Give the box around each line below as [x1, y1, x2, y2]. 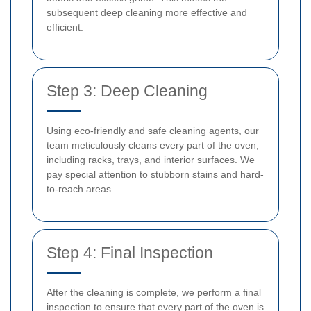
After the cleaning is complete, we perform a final [47, 287, 261, 299]
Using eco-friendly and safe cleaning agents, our [47, 125, 259, 137]
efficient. [47, 22, 83, 33]
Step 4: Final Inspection [47, 244, 213, 262]
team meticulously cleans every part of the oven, [47, 140, 259, 151]
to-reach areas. [47, 183, 114, 195]
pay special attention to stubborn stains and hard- [47, 169, 264, 180]
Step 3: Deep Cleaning [47, 82, 208, 101]
